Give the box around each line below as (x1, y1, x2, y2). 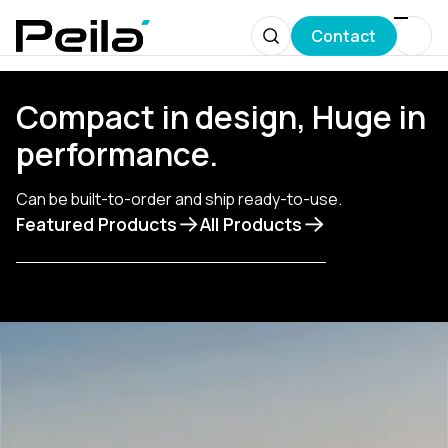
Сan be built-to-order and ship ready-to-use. (15, 188, 342, 211)
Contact (311, 24, 377, 47)
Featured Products (15, 212, 177, 237)
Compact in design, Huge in (15, 95, 426, 139)
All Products (200, 212, 303, 237)
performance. (15, 132, 218, 176)
